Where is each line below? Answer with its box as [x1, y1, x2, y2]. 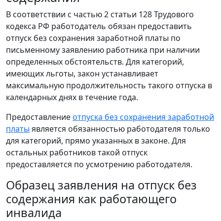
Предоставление [6, 111, 73, 122]
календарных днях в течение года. [6, 92, 138, 103]
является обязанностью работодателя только [30, 123, 210, 134]
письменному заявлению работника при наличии [6, 44, 200, 55]
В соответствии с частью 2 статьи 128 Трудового [6, 9, 194, 20]
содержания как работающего [6, 191, 177, 207]
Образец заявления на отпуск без [6, 177, 197, 193]
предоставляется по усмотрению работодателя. [6, 159, 192, 170]
